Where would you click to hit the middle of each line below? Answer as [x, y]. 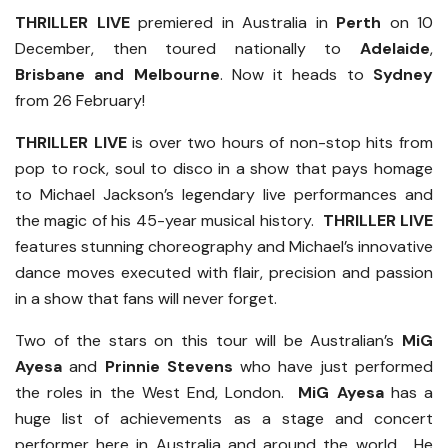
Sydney [403, 75]
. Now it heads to [296, 75]
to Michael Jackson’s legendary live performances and [224, 195]
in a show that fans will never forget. [146, 299]
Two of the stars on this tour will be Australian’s [208, 341]
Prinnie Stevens [168, 367]
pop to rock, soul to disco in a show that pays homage [224, 169]
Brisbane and [70, 75]
